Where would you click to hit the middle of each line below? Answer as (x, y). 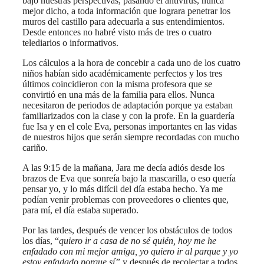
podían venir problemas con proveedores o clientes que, (126, 199)
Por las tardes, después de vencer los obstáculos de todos (127, 230)
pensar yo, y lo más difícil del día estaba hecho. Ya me (123, 189)
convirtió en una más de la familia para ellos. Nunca (118, 94)
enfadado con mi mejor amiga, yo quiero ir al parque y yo (130, 251)
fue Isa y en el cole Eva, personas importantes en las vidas (130, 126)
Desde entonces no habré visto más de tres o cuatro (117, 32)
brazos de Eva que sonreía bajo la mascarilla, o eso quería (129, 178)
